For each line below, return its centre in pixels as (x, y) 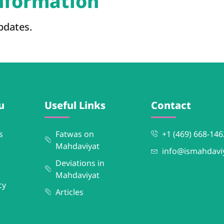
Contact (171, 105)
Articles (70, 192)
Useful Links (75, 105)
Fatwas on (75, 134)
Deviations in (80, 163)
